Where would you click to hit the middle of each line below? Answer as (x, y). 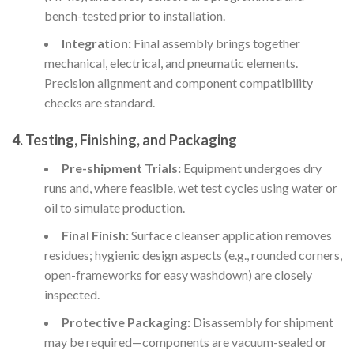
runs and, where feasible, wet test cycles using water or (190, 188)
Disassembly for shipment (262, 322)
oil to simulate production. (114, 208)
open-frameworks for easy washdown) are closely (178, 275)
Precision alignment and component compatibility (178, 83)
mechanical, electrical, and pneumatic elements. (171, 63)
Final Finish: (95, 235)
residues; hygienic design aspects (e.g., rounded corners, (193, 255)
